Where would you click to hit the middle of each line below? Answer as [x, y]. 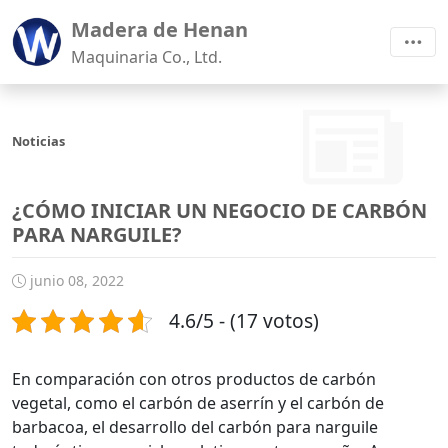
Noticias [38, 141]
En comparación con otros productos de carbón [194, 379]
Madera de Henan [159, 29]
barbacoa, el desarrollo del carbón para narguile [195, 427]
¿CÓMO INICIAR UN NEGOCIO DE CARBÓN [219, 210]
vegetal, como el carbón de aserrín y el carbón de [198, 403]
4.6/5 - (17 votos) [244, 320]
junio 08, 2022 [75, 280]
